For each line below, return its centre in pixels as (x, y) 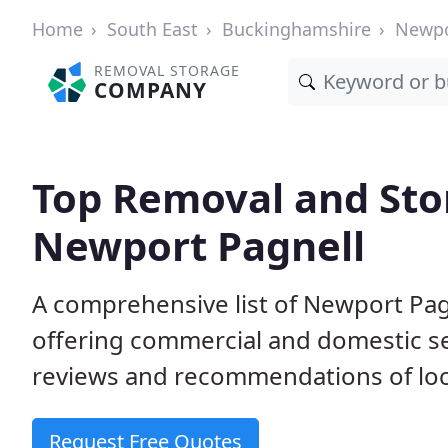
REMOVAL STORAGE (167, 70)
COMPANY (151, 90)
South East (152, 29)
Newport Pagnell (198, 245)
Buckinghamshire (296, 29)
